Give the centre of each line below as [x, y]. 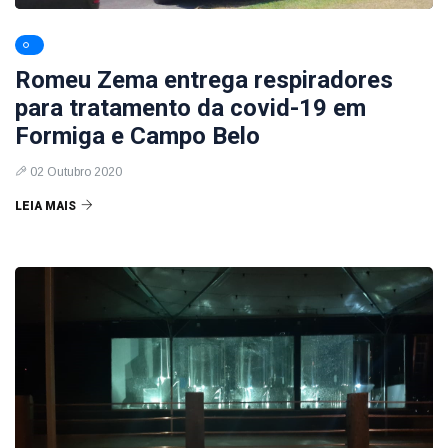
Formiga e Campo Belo [137, 136]
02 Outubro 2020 [76, 172]
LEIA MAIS [45, 206]
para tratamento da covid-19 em [190, 108]
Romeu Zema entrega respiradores [204, 80]
